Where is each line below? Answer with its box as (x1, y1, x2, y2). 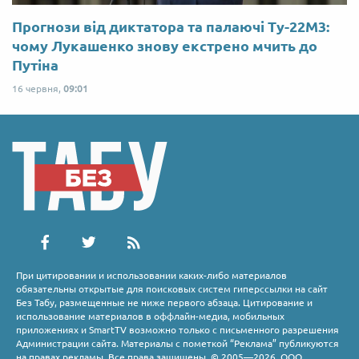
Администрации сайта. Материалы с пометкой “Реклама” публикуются (16, 337, 339, 349)
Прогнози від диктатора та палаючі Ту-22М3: (12, 18, 329, 34)
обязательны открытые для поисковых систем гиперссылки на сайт (16, 283, 328, 294)
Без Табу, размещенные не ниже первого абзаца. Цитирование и (16, 296, 313, 308)
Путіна (12, 56, 58, 73)
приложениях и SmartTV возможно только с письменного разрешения (16, 324, 339, 335)
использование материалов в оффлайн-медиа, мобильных (16, 310, 284, 321)
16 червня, (12, 83, 63, 94)
